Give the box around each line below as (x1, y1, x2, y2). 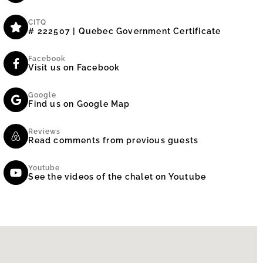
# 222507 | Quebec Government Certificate (28, 26, 221, 36)
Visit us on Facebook (28, 63, 120, 72)
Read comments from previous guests (28, 136, 199, 145)
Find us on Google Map (28, 99, 130, 109)
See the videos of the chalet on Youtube (28, 172, 207, 181)
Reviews (28, 127, 61, 136)
